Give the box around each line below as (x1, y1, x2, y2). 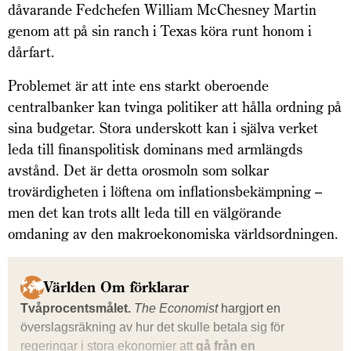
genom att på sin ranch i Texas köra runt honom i (8, 21, 312, 40)
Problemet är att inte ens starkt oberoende (8, 76, 269, 95)
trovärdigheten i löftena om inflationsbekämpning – (8, 182, 322, 201)
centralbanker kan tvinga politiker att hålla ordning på (8, 97, 342, 116)
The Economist (131, 301, 218, 315)
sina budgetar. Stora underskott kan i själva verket (8, 118, 318, 137)
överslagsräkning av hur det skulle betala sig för (20, 320, 284, 334)
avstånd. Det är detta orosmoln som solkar (8, 161, 269, 179)
